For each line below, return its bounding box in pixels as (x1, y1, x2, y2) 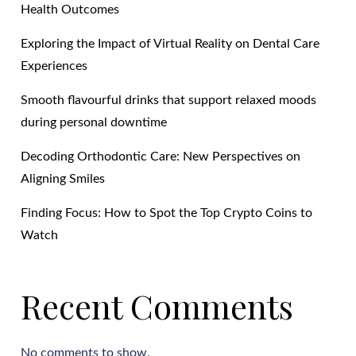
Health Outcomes (21, 2, 120, 16)
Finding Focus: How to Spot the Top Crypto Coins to (21, 206, 313, 219)
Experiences (21, 59, 88, 72)
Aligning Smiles (21, 172, 106, 185)
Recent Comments (21, 283, 294, 328)
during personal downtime (21, 115, 168, 129)
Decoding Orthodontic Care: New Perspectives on (21, 149, 301, 163)
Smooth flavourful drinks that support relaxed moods (21, 93, 317, 106)
